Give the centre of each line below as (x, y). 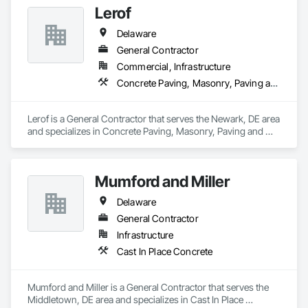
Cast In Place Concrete (165, 251)
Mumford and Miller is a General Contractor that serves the (148, 287)
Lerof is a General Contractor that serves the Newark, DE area (154, 119)
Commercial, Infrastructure (174, 66)
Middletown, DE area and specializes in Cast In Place (135, 299)
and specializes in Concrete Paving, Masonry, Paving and (145, 131)
